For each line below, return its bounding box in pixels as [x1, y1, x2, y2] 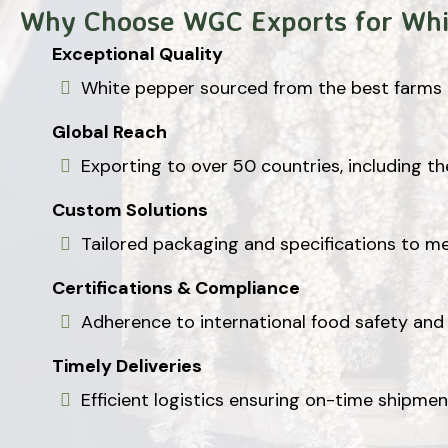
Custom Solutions [52, 197, 208, 222]
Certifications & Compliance [52, 275, 300, 300]
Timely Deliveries [52, 353, 202, 378]
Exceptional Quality [52, 41, 223, 66]
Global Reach [52, 119, 167, 144]
